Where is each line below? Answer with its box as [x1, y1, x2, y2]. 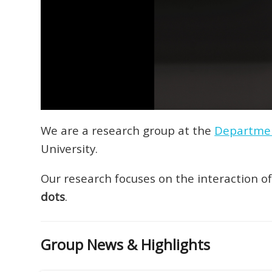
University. [41, 141, 98, 157]
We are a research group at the [41, 123, 215, 138]
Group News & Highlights [41, 234, 211, 254]
